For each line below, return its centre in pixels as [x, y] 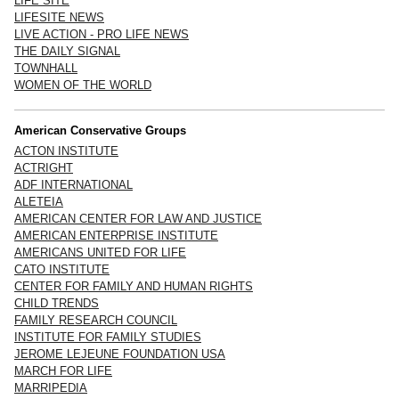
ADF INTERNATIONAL [73, 184]
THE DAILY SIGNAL [67, 51]
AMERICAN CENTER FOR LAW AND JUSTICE [138, 218]
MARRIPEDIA [51, 387]
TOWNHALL [46, 68]
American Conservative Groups [100, 130]
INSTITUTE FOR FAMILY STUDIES [108, 337]
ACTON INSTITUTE [66, 151]
